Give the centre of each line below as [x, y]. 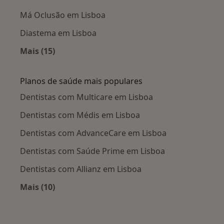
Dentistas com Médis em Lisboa [80, 115]
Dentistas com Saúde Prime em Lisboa [92, 151]
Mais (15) [37, 51]
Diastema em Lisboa [58, 33]
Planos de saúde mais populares [81, 81]
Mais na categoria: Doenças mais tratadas [121, 63]
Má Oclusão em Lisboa [63, 15]
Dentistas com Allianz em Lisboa [81, 169]
